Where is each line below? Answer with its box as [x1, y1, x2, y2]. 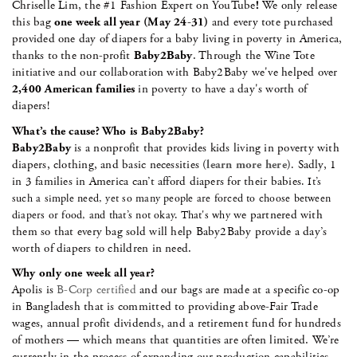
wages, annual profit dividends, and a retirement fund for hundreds [12, 316, 341, 331]
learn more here [206, 156, 287, 172]
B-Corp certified [57, 282, 136, 297]
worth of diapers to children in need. [12, 240, 192, 256]
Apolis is [12, 282, 57, 297]
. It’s [300, 174, 322, 189]
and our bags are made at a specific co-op [135, 282, 340, 297]
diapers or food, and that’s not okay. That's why [12, 207, 234, 222]
